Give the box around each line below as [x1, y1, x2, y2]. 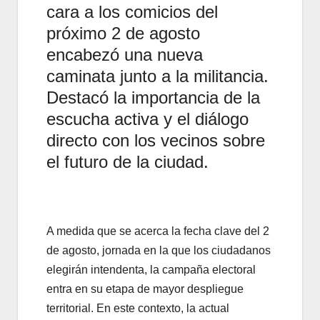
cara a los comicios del [46, 1, 218, 21]
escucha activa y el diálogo [46, 109, 249, 129]
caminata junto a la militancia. [46, 66, 269, 86]
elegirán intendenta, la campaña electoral [46, 263, 256, 276]
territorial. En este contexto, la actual [46, 301, 229, 314]
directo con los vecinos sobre [46, 130, 265, 150]
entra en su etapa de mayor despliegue [46, 282, 244, 295]
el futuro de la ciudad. [46, 151, 209, 171]
